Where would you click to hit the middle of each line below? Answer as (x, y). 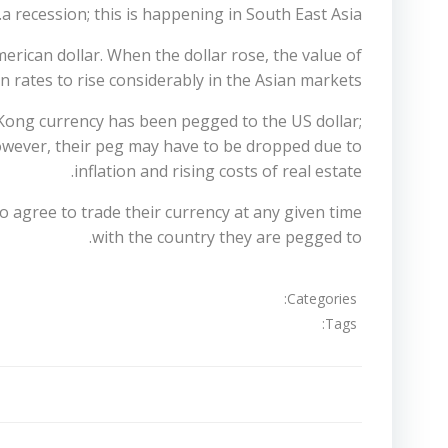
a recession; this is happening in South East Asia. (182, 14)
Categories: (322, 298)
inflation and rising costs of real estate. (218, 171)
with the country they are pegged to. (227, 237)
